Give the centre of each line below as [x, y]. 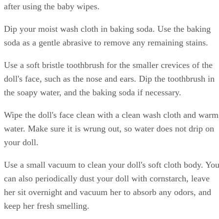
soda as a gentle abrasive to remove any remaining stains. [106, 42]
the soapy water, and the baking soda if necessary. [93, 92]
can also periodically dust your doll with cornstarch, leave [107, 178]
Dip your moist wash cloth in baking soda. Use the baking [107, 29]
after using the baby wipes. [52, 6]
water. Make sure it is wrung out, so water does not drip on [109, 128]
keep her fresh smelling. [47, 206]
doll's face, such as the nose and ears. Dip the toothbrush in [109, 78]
